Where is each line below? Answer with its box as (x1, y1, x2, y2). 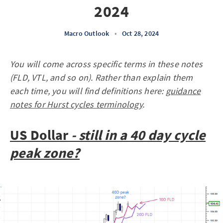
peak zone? (10, 144, 80, 162)
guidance (165, 85, 201, 97)
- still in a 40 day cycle (68, 126, 206, 144)
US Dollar (10, 126, 68, 144)
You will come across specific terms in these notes (10, 58, 203, 70)
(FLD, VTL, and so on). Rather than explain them (10, 72, 193, 83)
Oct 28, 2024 (121, 29, 159, 38)
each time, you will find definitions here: (10, 85, 166, 97)
